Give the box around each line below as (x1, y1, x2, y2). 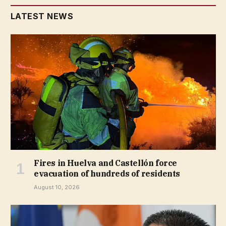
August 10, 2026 (34, 184, 80, 191)
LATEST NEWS (11, 11, 74, 22)
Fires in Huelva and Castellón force (34, 158, 178, 168)
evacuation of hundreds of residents (34, 168, 181, 179)
